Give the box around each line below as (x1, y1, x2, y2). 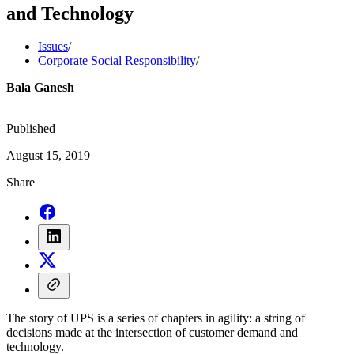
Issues (38, 40, 68, 54)
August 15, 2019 (6, 149, 90, 163)
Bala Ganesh (6, 81, 74, 95)
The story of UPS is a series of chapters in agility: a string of (6, 311, 305, 326)
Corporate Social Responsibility (38, 54, 196, 68)
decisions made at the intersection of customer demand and (6, 326, 298, 340)
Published (6, 122, 55, 136)
